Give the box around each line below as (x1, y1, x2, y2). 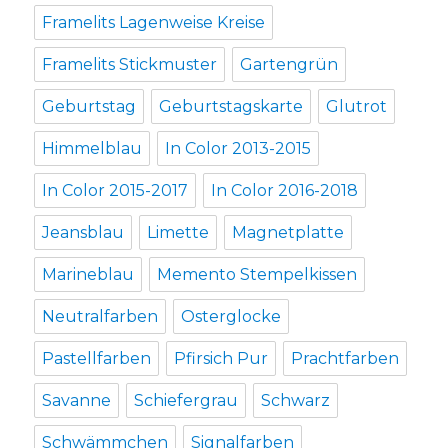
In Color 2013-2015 (165, 139, 312, 159)
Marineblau (42, 265, 135, 285)
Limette (147, 223, 210, 243)
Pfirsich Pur (174, 349, 269, 369)
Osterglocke (181, 307, 282, 327)
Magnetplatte (232, 223, 345, 243)
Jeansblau (42, 223, 125, 243)
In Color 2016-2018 (211, 181, 359, 201)
